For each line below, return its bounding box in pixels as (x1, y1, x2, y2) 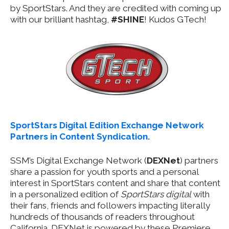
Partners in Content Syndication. (10, 131, 150, 142)
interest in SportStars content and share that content (10, 177, 220, 188)
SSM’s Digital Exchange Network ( (10, 155, 147, 166)
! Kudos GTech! (144, 14, 207, 25)
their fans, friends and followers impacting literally (10, 200, 210, 211)
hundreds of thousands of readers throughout (10, 211, 195, 222)
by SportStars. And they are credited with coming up (10, 3, 221, 13)
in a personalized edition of (10, 189, 121, 199)
